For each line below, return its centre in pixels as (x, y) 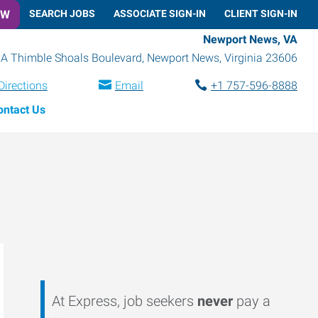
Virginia (243, 57)
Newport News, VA (250, 39)
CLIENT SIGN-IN (261, 13)
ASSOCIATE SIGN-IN (160, 13)
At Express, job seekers (125, 301)
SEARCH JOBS (62, 13)
